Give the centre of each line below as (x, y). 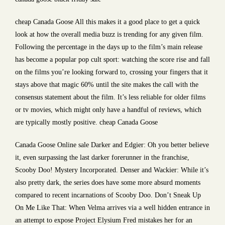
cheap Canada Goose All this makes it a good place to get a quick (107, 22)
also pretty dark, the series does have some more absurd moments (108, 183)
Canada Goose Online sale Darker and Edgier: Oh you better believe (112, 145)
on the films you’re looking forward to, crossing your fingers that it (111, 72)
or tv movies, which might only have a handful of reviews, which (108, 110)
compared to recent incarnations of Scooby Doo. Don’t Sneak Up (108, 195)
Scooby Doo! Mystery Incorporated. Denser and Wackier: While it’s (112, 170)
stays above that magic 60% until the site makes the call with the (107, 85)
